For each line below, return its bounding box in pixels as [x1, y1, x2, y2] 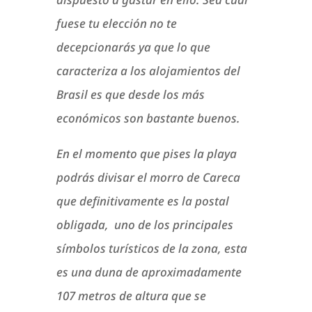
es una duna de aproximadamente [56, 264, 242, 281]
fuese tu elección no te [56, 15, 177, 32]
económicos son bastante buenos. [56, 110, 240, 127]
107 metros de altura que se [56, 288, 206, 304]
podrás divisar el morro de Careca [56, 169, 240, 186]
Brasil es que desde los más [56, 86, 205, 103]
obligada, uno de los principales [56, 217, 233, 233]
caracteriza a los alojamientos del [56, 63, 240, 79]
